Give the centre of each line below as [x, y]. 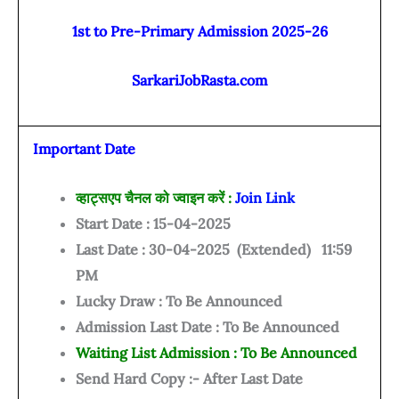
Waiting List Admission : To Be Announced [218, 352]
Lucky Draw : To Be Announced [179, 301]
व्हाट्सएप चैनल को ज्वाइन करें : [155, 197]
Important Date [84, 149]
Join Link [265, 197]
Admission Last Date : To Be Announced [208, 326]
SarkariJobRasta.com [199, 80]
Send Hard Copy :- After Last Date [189, 378]
